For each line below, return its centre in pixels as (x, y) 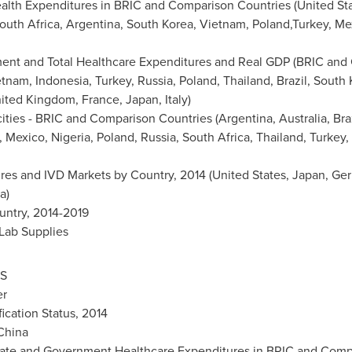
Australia (302, 118)
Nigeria (70, 137)
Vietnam (222, 24)
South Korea (159, 24)
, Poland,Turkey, (290, 24)
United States (249, 175)
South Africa (216, 137)
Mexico (25, 137)
